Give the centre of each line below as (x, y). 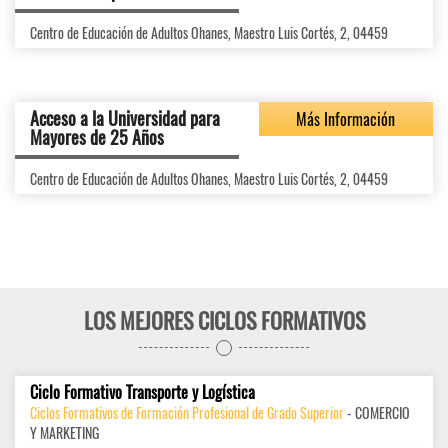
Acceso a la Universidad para (125, 118)
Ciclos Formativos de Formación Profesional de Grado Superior (187, 413)
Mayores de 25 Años (97, 137)
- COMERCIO (377, 413)
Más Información (346, 119)
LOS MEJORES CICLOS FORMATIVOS (224, 320)
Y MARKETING (64, 433)
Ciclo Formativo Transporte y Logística (142, 392)
